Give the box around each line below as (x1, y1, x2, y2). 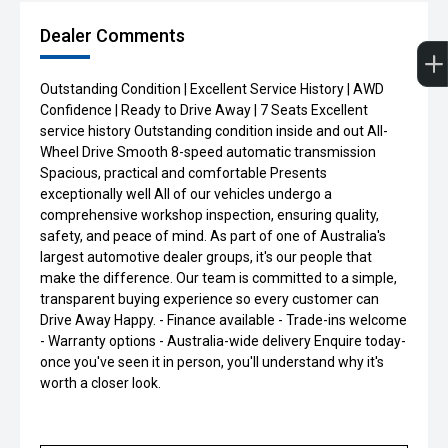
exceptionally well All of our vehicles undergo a (40, 186, 332, 202)
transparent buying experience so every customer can (40, 291, 379, 307)
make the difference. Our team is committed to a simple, (40, 270, 397, 286)
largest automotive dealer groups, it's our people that (40, 249, 372, 265)
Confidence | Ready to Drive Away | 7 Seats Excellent (40, 102, 368, 118)
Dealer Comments (40, 25, 185, 46)
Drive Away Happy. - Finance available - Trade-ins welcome (40, 312, 407, 328)
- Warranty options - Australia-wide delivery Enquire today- (40, 333, 406, 349)
